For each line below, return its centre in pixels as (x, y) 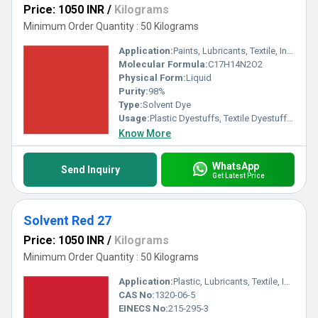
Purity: (133, 91)
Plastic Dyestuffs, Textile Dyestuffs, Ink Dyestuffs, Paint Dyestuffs (218, 118)
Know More (145, 133)
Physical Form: (152, 78)
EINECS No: (143, 308)
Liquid (199, 78)
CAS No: (137, 295)
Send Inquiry (90, 170)
